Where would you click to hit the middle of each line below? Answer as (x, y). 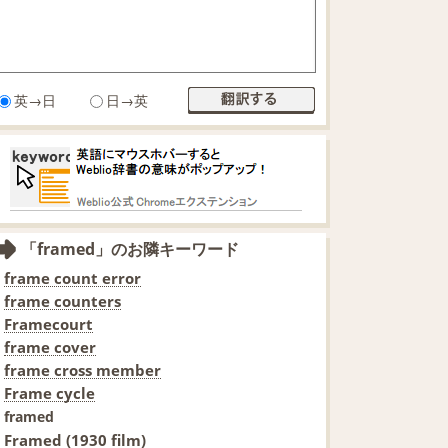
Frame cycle (49, 392)
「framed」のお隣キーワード (130, 248)
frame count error (72, 277)
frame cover (50, 346)
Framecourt (48, 323)
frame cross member (82, 369)
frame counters (62, 300)
